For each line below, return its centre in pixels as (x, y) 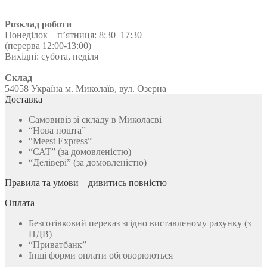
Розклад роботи (38, 24)
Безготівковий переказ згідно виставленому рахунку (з (140, 223)
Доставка (24, 99)
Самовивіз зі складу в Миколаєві (95, 119)
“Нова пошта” (57, 130)
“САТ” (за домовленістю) (80, 151)
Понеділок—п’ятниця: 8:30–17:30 (73, 35)
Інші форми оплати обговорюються (101, 255)
